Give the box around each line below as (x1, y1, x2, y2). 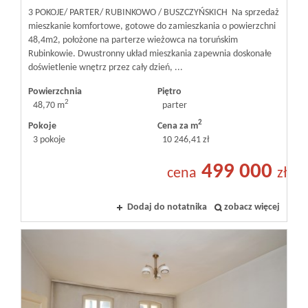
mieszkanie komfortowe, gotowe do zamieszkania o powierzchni (28, 21, 276, 32)
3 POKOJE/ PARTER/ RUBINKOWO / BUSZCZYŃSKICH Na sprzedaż (28, 7, 279, 18)
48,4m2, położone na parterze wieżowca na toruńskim (28, 34, 238, 45)
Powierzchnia (28, 86, 82, 97)
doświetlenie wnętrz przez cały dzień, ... (28, 62, 183, 73)
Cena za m (157, 120, 198, 131)
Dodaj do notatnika (127, 201, 207, 212)
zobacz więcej (224, 201, 280, 212)
